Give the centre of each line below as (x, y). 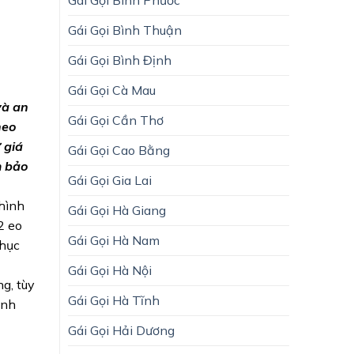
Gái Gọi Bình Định (120, 60)
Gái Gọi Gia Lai (110, 180)
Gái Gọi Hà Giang (117, 210)
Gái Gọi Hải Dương (121, 330)
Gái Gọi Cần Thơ (116, 120)
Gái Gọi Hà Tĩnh (114, 300)
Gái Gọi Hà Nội (110, 270)
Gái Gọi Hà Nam (114, 240)
